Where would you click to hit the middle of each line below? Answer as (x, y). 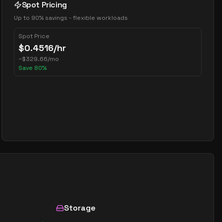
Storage (80, 208)
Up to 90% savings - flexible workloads (71, 18)
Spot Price (34, 36)
